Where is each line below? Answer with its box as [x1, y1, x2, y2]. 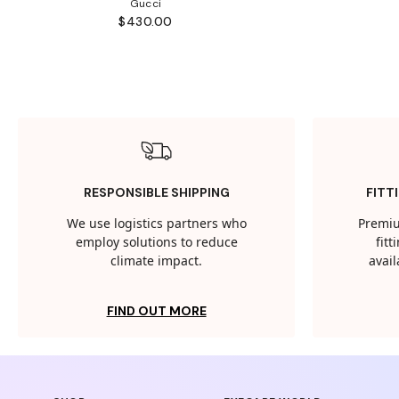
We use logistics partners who [66, 215, 247, 234]
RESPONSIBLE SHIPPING [83, 184, 230, 201]
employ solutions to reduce [75, 233, 238, 253]
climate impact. [110, 252, 203, 272]
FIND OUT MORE [106, 303, 207, 320]
